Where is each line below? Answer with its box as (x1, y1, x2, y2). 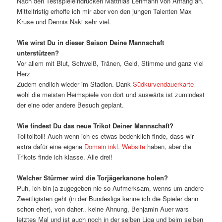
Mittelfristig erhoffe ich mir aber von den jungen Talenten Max (17, 6, 192, 16)
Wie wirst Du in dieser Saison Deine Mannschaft (17, 37, 165, 47)
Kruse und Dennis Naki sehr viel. (17, 16, 111, 26)
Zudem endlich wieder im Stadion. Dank (17, 79, 133, 89)
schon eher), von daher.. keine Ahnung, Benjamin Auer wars (17, 204, 189, 214)
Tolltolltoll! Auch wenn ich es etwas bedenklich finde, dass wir (17, 131, 194, 141)
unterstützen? (17, 48, 59, 57)
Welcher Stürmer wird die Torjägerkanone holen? (17, 173, 168, 183)
